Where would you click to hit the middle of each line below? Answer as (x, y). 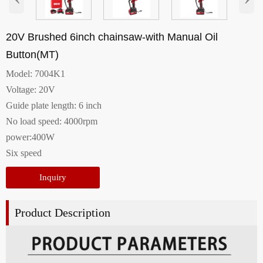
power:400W (30, 137)
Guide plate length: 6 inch (54, 106)
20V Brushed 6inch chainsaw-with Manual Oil (112, 37)
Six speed (24, 153)
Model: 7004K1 (36, 74)
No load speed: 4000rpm (52, 122)
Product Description (63, 213)
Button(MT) (32, 54)
